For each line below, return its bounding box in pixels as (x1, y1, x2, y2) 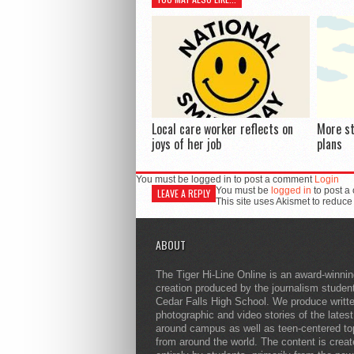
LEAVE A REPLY (157, 186, 210, 201)
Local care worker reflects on (151, 119, 293, 139)
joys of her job (151, 134, 221, 154)
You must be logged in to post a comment (136, 174, 314, 186)
